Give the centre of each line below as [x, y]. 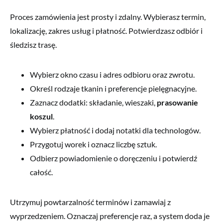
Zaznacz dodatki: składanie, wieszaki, [93, 102]
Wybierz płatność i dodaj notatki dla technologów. [115, 130]
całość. [41, 172]
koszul [41, 116]
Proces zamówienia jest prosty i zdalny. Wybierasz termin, [108, 16]
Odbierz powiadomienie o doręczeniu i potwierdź [113, 158]
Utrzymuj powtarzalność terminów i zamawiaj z [90, 202]
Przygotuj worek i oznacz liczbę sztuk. [93, 144]
